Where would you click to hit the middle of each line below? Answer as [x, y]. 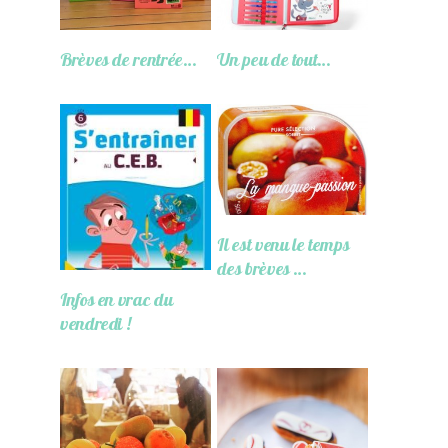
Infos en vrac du [116, 300]
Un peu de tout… [274, 60]
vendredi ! [95, 324]
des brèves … [262, 268]
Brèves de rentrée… [128, 60]
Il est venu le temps [283, 244]
